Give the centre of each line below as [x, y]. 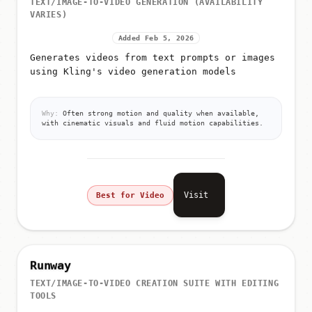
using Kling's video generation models [133, 72]
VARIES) [49, 16]
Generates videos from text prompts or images [153, 58]
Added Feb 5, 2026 [156, 39]
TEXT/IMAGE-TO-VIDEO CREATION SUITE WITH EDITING [155, 281]
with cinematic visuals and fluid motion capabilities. [153, 124]
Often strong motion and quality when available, [159, 114]
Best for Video [130, 196]
